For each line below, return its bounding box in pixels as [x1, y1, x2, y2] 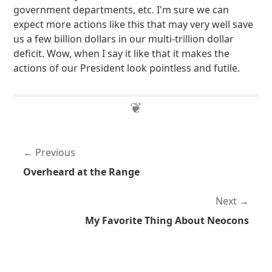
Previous [35, 146, 76, 159]
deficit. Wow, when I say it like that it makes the [13, 47, 230, 60]
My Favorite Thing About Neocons [84, 214, 249, 227]
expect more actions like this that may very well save [13, 18, 254, 31]
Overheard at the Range [23, 165, 140, 178]
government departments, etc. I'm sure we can [13, 3, 229, 16]
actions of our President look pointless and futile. [13, 61, 240, 75]
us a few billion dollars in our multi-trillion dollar [13, 32, 234, 46]
